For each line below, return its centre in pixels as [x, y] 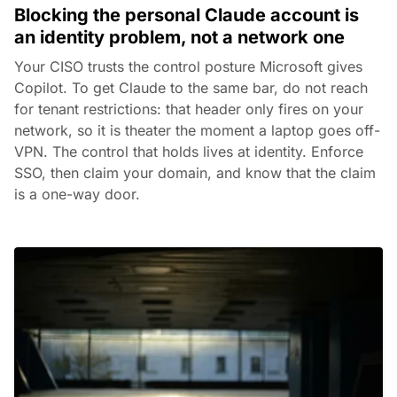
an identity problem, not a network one [179, 37]
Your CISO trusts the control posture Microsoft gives [188, 66]
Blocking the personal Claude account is [187, 15]
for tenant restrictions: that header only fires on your [189, 109]
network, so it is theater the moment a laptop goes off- [197, 130]
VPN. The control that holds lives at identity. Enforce [189, 151]
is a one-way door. [77, 194]
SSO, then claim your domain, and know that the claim [195, 172]
